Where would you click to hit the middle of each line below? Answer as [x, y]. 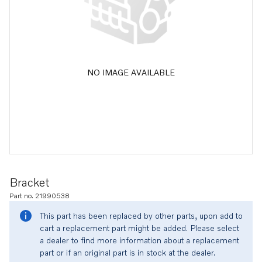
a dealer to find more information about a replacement [139, 240]
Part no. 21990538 [39, 196]
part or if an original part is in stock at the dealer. [127, 252]
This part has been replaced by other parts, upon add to [141, 216]
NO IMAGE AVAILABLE [131, 72]
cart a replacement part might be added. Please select [139, 228]
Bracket [30, 182]
